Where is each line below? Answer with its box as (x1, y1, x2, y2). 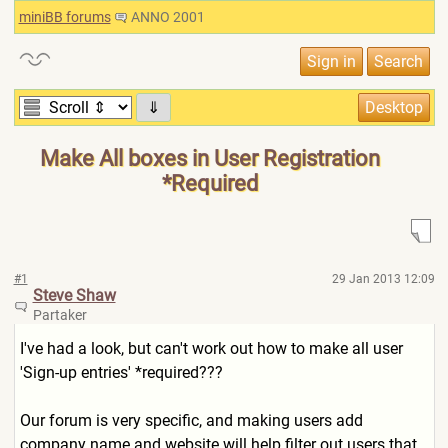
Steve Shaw (32, 286, 116, 305)
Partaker (32, 307, 87, 323)
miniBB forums (18, 9, 111, 25)
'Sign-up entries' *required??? (19, 363, 223, 382)
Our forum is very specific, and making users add (19, 411, 363, 430)
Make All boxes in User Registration (39, 146, 380, 171)
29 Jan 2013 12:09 (331, 272, 435, 286)
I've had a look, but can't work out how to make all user (19, 339, 403, 358)
